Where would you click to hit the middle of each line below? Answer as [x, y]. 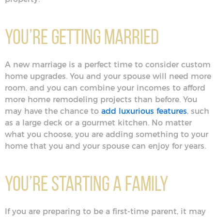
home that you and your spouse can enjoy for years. [107, 146]
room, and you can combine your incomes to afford [105, 88]
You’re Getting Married [82, 37]
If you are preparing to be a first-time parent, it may [105, 211]
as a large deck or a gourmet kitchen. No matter [98, 123]
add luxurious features [144, 111]
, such [198, 111]
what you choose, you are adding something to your [107, 134]
